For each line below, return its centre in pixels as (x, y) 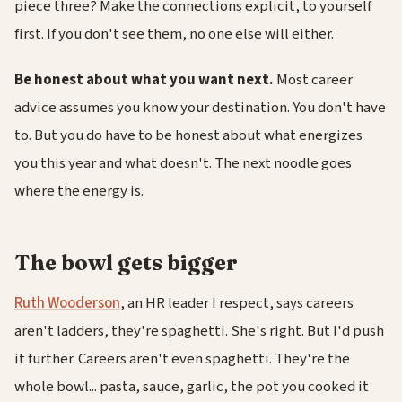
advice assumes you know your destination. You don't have (200, 108)
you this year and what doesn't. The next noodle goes (183, 164)
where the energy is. (79, 192)
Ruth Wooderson (67, 303)
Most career (313, 80)
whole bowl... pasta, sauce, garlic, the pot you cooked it (192, 386)
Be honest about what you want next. (144, 80)
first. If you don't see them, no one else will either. (174, 34)
